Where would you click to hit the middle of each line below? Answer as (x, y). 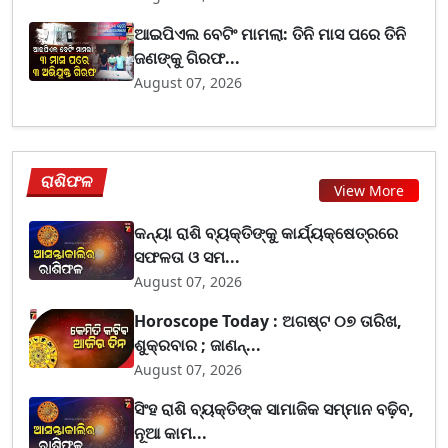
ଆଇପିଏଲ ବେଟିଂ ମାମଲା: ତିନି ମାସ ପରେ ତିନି (270, 33)
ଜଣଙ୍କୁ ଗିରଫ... (187, 57)
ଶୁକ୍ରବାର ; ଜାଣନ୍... (198, 344)
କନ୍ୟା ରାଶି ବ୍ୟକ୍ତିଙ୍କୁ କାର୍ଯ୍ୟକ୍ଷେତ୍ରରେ (266, 232)
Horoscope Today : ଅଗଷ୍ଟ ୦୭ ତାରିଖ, (268, 320)
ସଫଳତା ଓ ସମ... (187, 256)
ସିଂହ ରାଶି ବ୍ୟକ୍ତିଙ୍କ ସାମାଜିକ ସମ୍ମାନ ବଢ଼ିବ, (274, 408)
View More (369, 190)
